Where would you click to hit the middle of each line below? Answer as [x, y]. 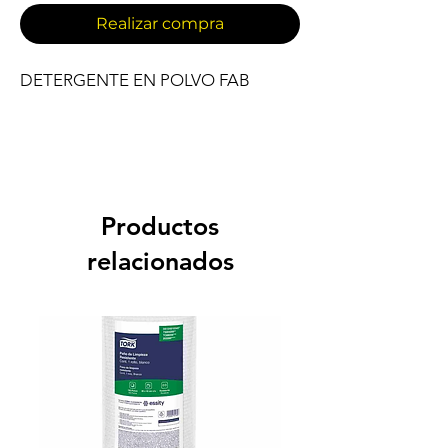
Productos [160, 226]
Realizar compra [160, 24]
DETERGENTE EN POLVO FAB [135, 80]
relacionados [160, 261]
